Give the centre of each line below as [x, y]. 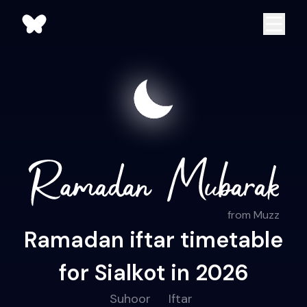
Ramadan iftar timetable [153, 240]
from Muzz [253, 215]
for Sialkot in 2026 [153, 273]
